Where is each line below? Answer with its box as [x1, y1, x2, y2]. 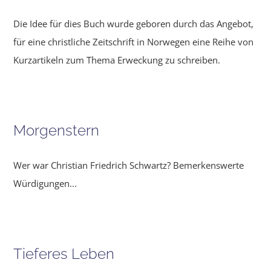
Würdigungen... [13, 177, 77, 190]
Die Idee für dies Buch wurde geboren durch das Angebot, [13, 18, 254, 30]
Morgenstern [13, 122, 100, 140]
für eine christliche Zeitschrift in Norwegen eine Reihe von [13, 36, 254, 48]
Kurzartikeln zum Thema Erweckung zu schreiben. [13, 54, 221, 67]
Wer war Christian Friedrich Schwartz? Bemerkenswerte [13, 159, 244, 172]
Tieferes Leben [13, 245, 115, 263]
